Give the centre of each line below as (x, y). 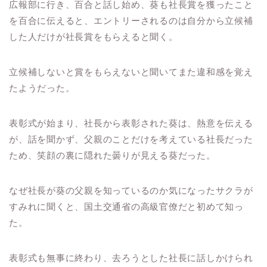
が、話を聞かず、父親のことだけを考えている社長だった (131, 139)
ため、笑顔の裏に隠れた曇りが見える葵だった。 (112, 156)
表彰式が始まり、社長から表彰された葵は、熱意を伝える (131, 123)
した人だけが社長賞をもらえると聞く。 (94, 37)
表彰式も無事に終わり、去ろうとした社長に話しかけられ (131, 258)
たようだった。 (42, 88)
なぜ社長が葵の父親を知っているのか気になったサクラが (131, 191)
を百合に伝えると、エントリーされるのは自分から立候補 (131, 21)
